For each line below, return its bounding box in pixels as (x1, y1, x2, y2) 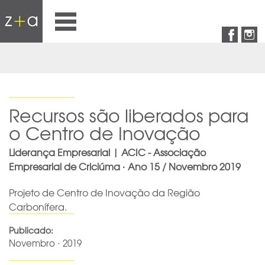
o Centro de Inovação (9, 119, 201, 146)
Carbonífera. (9, 199, 67, 214)
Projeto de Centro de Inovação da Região (9, 185, 200, 199)
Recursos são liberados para (9, 102, 248, 128)
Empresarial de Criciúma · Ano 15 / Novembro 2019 (9, 159, 241, 173)
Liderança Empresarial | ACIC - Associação (9, 145, 206, 159)
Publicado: (9, 224, 53, 237)
